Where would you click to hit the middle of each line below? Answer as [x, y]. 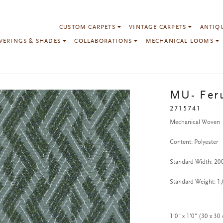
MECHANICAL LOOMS [181, 41]
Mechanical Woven [195, 122]
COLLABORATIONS [104, 41]
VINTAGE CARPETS [159, 27]
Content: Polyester [194, 142]
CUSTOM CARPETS [89, 27]
